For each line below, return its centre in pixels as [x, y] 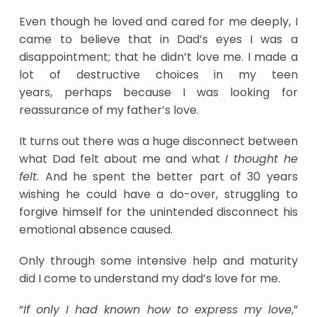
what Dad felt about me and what [122, 158]
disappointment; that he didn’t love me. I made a [158, 57]
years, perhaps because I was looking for [158, 92]
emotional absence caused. [96, 229]
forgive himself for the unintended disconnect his [158, 212]
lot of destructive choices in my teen [158, 74]
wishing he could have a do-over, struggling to [158, 194]
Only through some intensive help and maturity [158, 260]
